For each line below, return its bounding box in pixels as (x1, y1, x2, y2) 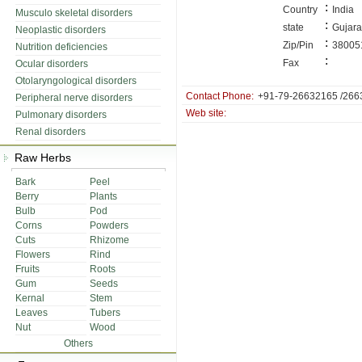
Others (64, 338, 93, 349)
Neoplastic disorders (15, 24, 106, 36)
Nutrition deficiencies (15, 41, 107, 53)
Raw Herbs (8, 151, 71, 164)
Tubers (90, 307, 120, 318)
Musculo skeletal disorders (15, 7, 133, 19)
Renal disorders (15, 126, 86, 137)
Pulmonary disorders (15, 109, 107, 120)
